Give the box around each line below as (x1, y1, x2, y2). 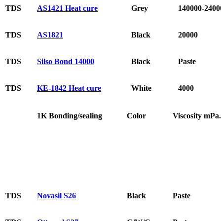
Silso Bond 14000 (37, 57, 94, 66)
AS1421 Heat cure (37, 3, 98, 12)
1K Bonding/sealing (37, 111, 102, 120)
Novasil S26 (37, 191, 76, 200)
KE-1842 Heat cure (37, 83, 101, 92)
